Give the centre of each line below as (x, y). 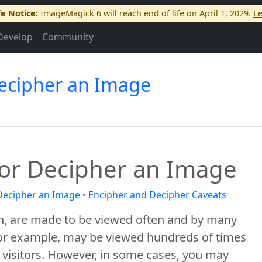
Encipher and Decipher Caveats (157, 195)
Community (68, 37)
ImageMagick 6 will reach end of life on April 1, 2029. (146, 13)
